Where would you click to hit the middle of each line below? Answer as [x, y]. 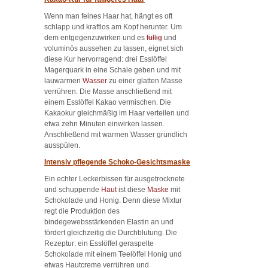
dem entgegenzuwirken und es [95, 37]
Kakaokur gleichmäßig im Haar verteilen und [117, 113]
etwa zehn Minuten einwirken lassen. [104, 124]
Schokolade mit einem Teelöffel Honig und [113, 254]
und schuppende [73, 189]
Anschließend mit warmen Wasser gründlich [116, 134]
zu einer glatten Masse [145, 80]
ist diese [132, 189]
